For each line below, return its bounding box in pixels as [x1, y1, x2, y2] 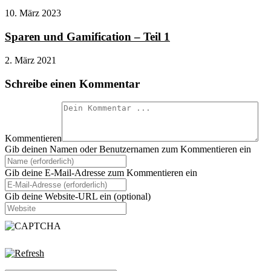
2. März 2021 [5, 54, 56, 65]
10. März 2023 [5, 8, 61, 19]
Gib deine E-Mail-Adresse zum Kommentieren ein [5, 168, 197, 178]
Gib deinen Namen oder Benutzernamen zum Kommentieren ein [5, 144, 251, 155]
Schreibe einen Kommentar [5, 77, 140, 90]
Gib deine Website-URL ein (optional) [5, 191, 151, 202]
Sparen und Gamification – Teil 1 [5, 30, 170, 44]
